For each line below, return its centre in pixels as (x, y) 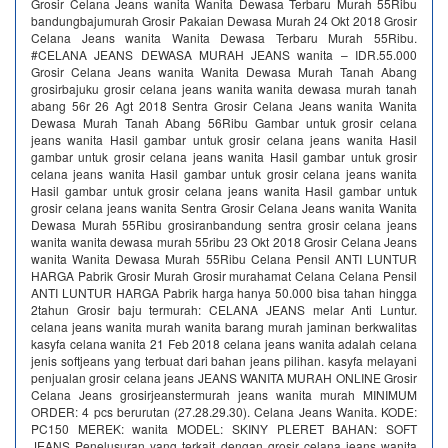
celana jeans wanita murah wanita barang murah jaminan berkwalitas (224, 326)
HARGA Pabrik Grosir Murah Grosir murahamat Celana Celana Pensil (224, 275)
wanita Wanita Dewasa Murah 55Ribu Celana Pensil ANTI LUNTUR (224, 258)
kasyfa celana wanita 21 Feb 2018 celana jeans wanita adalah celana (224, 343)
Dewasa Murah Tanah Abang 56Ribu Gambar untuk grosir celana (224, 122)
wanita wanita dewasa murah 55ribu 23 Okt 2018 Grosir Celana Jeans (224, 241)
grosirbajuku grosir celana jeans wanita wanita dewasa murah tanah (224, 88)
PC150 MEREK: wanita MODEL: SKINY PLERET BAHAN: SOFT (224, 428)
